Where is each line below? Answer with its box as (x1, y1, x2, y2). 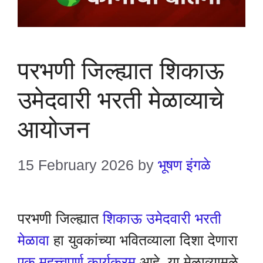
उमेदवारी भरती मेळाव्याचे (18, 86, 224, 114)
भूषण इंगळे (158, 156, 211, 173)
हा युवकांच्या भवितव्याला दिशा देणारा (49, 231, 238, 248)
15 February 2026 (18, 156, 134, 173)
